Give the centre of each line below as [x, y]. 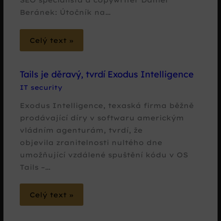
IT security [41, 87]
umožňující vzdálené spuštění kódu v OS [104, 154]
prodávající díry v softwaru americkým [102, 117]
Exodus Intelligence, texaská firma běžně [107, 105]
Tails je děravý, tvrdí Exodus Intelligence [107, 74]
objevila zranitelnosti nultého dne [91, 142]
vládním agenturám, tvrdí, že [81, 130]
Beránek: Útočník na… [66, 12]
